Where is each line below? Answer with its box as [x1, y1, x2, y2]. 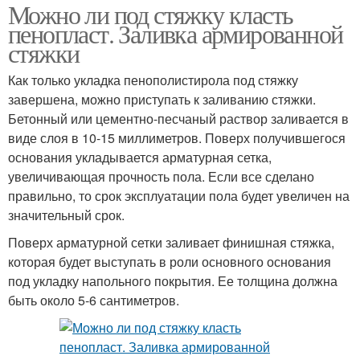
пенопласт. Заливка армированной [8, 16, 343, 51]
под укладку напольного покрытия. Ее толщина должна [8, 272, 337, 291]
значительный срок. [8, 206, 125, 225]
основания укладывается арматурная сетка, [8, 148, 272, 167]
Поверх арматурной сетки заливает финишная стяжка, [8, 233, 334, 252]
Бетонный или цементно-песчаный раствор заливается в [8, 109, 349, 129]
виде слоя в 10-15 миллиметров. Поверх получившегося [8, 129, 346, 148]
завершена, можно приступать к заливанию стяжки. [8, 90, 316, 109]
